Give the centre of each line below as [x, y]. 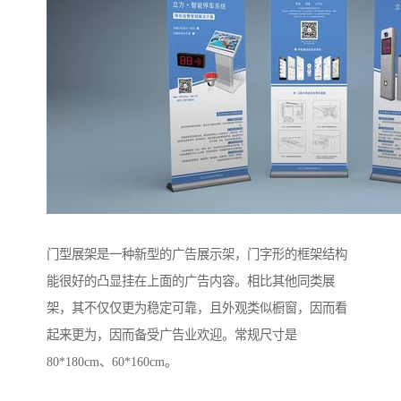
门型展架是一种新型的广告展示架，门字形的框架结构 [197, 255]
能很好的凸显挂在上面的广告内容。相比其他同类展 [191, 282]
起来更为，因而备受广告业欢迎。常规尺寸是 [172, 335]
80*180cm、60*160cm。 [112, 362]
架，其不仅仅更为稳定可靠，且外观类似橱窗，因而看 [197, 308]
